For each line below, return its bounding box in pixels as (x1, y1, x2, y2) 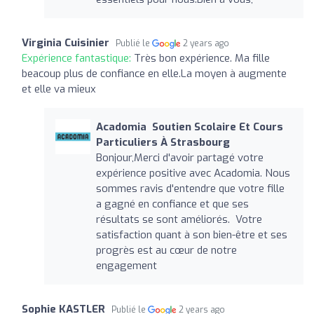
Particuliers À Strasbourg (95, 135, 230, 149)
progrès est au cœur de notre (95, 243, 237, 257)
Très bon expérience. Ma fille (134, 50, 270, 65)
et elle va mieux (22, 81, 96, 96)
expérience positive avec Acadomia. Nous (95, 165, 290, 180)
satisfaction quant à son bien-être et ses (95, 227, 287, 242)
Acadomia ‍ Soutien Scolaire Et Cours (95, 119, 283, 134)
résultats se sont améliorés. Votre (95, 212, 262, 226)
